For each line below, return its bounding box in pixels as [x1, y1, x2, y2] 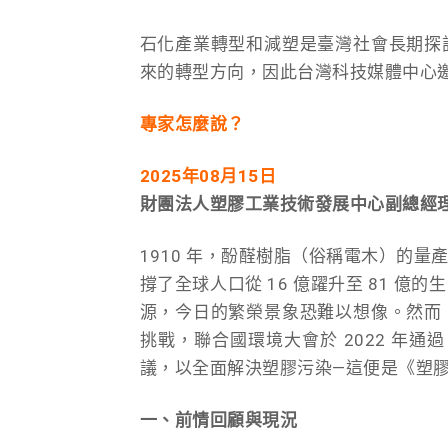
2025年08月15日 [139, 165, 276, 186]
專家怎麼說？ [139, 113, 245, 134]
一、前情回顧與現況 [139, 409, 297, 430]
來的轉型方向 [139, 61, 245, 82]
